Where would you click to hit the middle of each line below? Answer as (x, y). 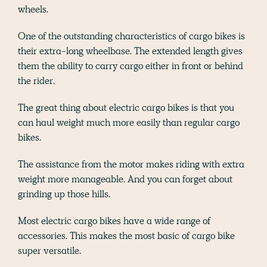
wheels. (33, 9)
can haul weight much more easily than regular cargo (129, 122)
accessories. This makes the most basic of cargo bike (126, 235)
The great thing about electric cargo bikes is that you (126, 107)
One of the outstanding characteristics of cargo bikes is (131, 36)
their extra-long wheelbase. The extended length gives (130, 51)
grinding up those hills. (64, 194)
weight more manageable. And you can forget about (125, 179)
